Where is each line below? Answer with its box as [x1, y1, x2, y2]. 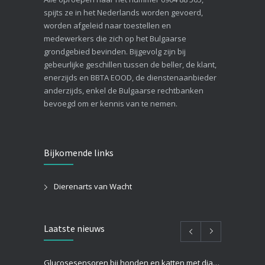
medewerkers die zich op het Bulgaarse [44, 33, 186, 44]
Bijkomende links [44, 146, 114, 159]
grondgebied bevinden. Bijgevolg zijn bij [44, 46, 186, 57]
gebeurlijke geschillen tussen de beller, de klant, [44, 59, 216, 70]
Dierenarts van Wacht [54, 180, 132, 192]
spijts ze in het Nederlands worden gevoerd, [44, 7, 203, 18]
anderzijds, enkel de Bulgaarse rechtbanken [44, 85, 203, 96]
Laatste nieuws [44, 222, 105, 234]
